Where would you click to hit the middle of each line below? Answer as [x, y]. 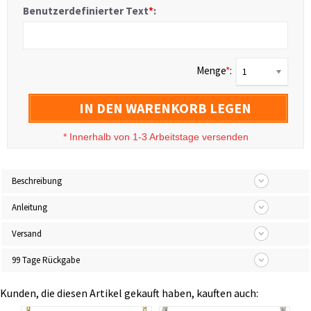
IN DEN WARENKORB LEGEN [165, 108]
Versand [27, 234]
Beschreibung [37, 181]
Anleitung [30, 208]
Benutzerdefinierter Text [86, 11]
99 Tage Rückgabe [46, 260]
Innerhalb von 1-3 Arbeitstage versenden [159, 137]
